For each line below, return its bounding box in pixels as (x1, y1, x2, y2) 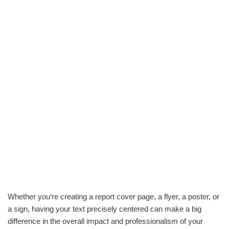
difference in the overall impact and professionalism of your (8, 217, 203, 225)
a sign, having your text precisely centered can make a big (8, 204, 201, 213)
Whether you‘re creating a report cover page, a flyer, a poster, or (8, 192, 219, 201)
